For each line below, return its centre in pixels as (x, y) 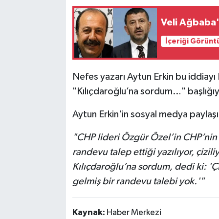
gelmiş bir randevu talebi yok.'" (138, 181)
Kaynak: (89, 212)
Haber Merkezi (134, 212)
